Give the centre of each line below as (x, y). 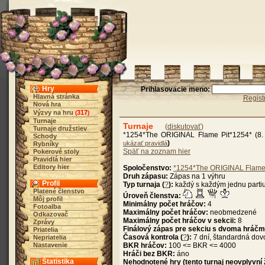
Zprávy (43, 222)
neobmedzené (232, 212)
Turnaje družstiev (60, 128)
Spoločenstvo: (147, 168)
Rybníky (46, 144)
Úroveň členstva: (152, 196)
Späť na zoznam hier (157, 151)
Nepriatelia (49, 237)
